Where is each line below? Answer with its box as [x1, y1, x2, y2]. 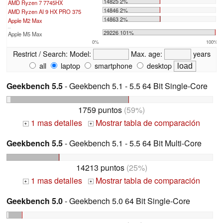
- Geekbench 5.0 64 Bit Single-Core [63, 195, 190, 207]
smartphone [93, 60, 132, 71]
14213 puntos [76, 162, 124, 174]
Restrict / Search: [12, 48, 68, 59]
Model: [67, 48, 93, 59]
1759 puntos [78, 104, 122, 116]
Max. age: [128, 48, 164, 59]
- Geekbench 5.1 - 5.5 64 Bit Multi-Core [63, 137, 202, 149]
